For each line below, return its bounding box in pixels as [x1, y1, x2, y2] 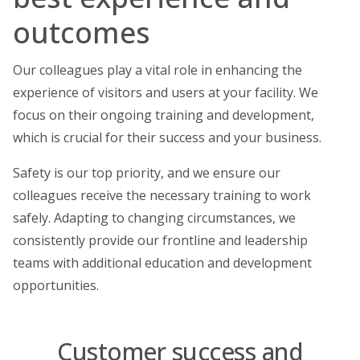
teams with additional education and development [13, 253, 312, 272]
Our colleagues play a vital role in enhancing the [13, 60, 302, 79]
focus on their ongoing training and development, [13, 105, 314, 124]
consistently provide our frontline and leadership [13, 231, 308, 249]
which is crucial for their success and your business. [13, 128, 321, 146]
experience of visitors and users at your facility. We [13, 83, 318, 101]
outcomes [13, 13, 150, 53]
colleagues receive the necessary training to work [13, 186, 311, 204]
